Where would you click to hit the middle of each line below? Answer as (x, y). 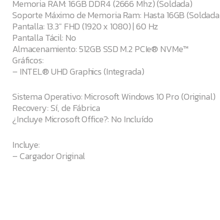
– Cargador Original (49, 156)
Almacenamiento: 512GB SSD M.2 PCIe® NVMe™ (101, 49)
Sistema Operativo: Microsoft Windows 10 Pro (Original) (114, 97)
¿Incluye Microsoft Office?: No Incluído (83, 119)
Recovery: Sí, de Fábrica (56, 108)
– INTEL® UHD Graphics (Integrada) (78, 72)
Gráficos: (28, 60)
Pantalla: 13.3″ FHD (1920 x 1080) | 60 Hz (85, 27)
